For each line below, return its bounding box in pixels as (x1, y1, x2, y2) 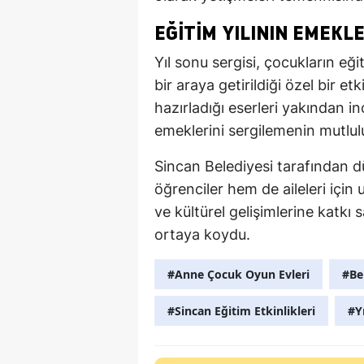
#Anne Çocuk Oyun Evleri (167, 266, 310, 282)
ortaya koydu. (154, 225, 250, 243)
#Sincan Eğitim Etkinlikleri (167, 302, 315, 318)
